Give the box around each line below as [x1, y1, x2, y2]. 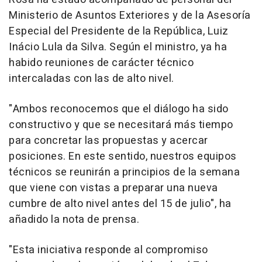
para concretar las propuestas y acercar [9, 132, 208, 149]
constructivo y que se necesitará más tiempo [9, 116, 233, 133]
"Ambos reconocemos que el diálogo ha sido [9, 101, 229, 117]
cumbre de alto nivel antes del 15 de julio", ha [9, 195, 232, 212]
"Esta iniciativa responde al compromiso [9, 242, 208, 258]
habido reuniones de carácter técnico [9, 54, 194, 71]
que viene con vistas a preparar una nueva [9, 180, 218, 196]
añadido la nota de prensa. [9, 211, 139, 227]
